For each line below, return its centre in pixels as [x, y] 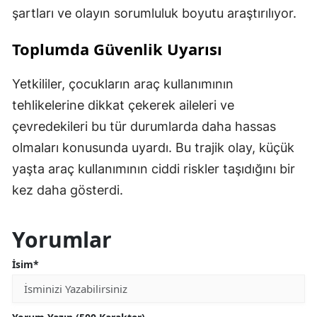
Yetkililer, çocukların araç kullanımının [123, 84]
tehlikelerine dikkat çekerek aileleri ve [123, 105]
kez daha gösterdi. [68, 190]
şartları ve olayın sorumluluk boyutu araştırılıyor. [154, 13]
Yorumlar [62, 240]
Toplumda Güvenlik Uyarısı [117, 49]
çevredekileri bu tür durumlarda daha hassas [144, 127]
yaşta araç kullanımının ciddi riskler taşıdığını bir [154, 169]
